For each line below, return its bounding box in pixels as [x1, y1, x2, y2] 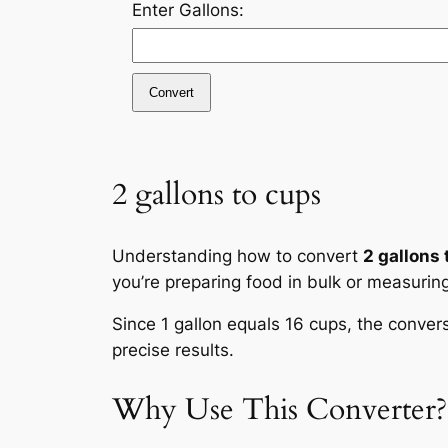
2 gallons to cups [112, 174, 321, 215]
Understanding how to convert [112, 245, 363, 266]
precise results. [112, 340, 234, 361]
